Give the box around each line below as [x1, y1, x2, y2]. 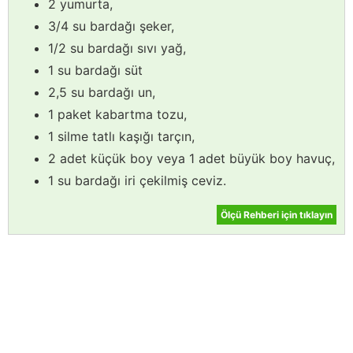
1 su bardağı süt [48, 61, 143, 78]
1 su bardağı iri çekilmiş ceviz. [48, 172, 226, 188]
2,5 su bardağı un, [48, 84, 155, 100]
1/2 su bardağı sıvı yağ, [48, 39, 186, 56]
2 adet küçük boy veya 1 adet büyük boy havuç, [48, 150, 335, 166]
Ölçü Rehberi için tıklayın [221, 208, 333, 221]
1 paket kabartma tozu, [48, 106, 187, 122]
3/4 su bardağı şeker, [48, 17, 174, 34]
